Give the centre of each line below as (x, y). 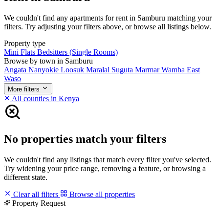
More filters (24, 89)
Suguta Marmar (136, 69)
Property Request (39, 203)
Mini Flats (21, 52)
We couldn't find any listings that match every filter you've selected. (108, 159)
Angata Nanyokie (32, 69)
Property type (25, 43)
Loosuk (73, 69)
